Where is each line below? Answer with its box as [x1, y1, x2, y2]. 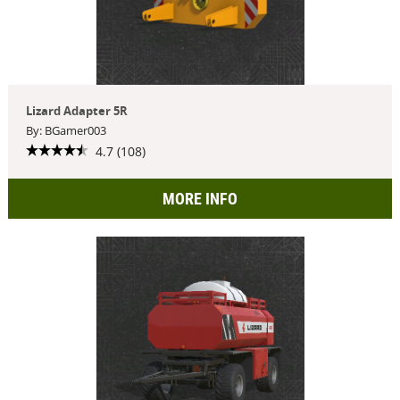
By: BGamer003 [25, 122, 106, 138]
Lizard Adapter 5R [25, 103, 128, 119]
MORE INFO [162, 188, 237, 208]
